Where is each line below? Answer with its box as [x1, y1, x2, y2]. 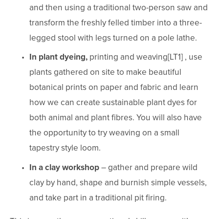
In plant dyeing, [29, 50, 88, 63]
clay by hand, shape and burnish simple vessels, [29, 175, 207, 188]
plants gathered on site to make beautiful [29, 66, 181, 78]
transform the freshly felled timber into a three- [29, 16, 202, 28]
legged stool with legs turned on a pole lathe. [29, 31, 197, 44]
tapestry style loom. [29, 141, 101, 154]
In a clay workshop [29, 160, 101, 173]
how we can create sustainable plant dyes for [29, 96, 197, 109]
